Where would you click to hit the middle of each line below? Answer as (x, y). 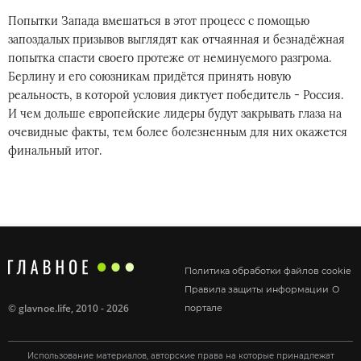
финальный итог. (55, 151)
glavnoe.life (45, 308)
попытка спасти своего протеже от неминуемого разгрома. (170, 58)
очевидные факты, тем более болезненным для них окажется (178, 132)
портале (203, 307)
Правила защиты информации (257, 289)
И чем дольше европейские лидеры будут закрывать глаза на (175, 114)
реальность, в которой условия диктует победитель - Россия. (176, 95)
